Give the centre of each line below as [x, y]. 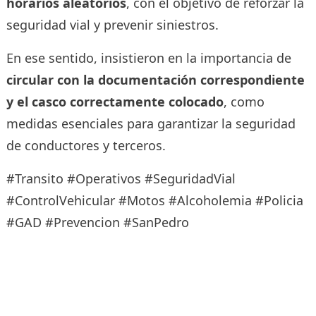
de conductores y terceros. [86, 146]
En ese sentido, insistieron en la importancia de [148, 58]
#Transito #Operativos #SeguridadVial [121, 179]
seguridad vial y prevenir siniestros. [112, 25]
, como [244, 102]
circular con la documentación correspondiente [155, 80]
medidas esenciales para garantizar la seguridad [151, 124]
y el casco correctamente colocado [115, 102]
